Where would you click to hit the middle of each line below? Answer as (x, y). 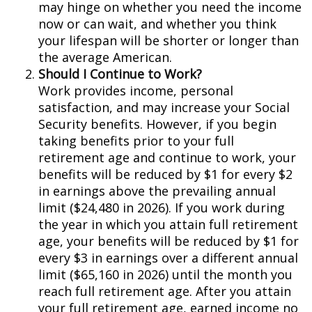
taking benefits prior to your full (136, 141)
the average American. (105, 57)
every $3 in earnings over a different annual (168, 258)
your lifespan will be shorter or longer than (169, 40)
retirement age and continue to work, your (167, 157)
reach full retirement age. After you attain (165, 291)
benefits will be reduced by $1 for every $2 (165, 174)
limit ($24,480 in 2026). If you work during (162, 208)
